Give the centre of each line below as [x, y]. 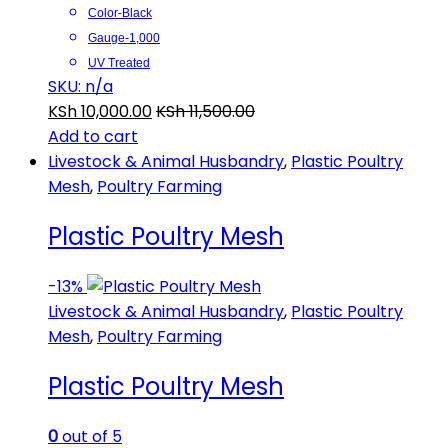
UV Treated [119, 62]
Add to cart [93, 136]
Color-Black [120, 12]
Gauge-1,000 [124, 37]
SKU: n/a [80, 86]
